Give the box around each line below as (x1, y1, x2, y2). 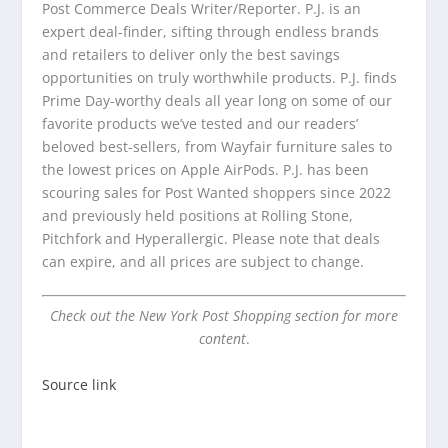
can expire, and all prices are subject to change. (42, 251, 365, 271)
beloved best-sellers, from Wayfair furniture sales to (42, 136, 393, 156)
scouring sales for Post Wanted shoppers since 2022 (42, 182, 392, 202)
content (198, 329, 246, 349)
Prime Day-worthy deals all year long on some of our (42, 90, 393, 110)
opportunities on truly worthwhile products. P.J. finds (42, 67, 398, 87)
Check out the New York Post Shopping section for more (50, 306, 398, 326)
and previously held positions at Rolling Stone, (42, 205, 354, 225)
